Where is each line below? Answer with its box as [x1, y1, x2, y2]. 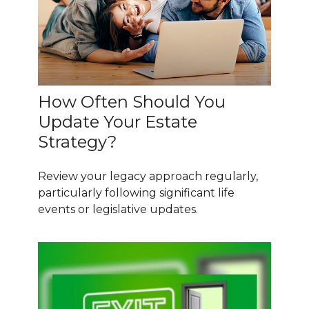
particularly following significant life [38, 186, 235, 200]
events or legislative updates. [38, 203, 198, 217]
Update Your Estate [38, 112, 197, 132]
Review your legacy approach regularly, [38, 170, 258, 183]
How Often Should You [38, 92, 226, 112]
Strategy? [38, 132, 117, 152]
